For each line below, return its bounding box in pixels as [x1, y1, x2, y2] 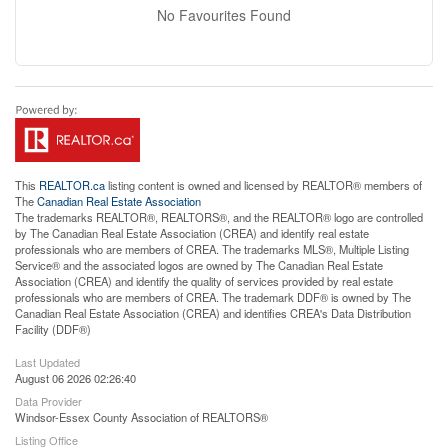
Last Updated [15, 354, 80, 370]
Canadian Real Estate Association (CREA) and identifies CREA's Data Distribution [15, 305, 411, 321]
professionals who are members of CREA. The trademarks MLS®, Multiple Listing [15, 241, 409, 257]
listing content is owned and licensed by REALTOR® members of [105, 177, 422, 193]
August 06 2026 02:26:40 [15, 370, 136, 386]
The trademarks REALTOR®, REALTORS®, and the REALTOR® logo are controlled [15, 209, 423, 225]
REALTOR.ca [39, 177, 105, 193]
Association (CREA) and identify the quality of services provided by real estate [15, 273, 393, 289]
